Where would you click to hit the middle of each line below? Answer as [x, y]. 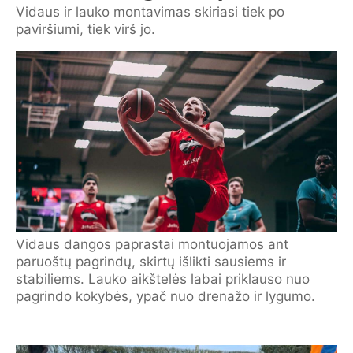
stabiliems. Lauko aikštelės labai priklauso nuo [163, 279]
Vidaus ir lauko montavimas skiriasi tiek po [150, 11]
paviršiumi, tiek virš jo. [85, 29]
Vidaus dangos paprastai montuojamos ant [152, 244]
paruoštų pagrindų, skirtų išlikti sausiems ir [151, 262]
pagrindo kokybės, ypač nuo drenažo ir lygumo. [165, 296]
